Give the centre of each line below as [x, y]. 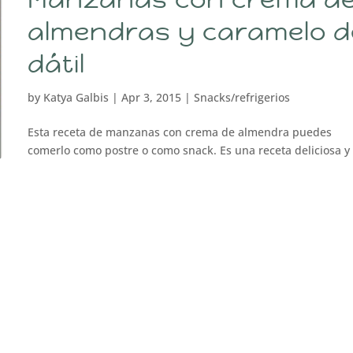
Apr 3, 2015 [151, 97]
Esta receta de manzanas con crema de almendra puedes [179, 132]
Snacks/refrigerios [242, 97]
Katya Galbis [76, 97]
